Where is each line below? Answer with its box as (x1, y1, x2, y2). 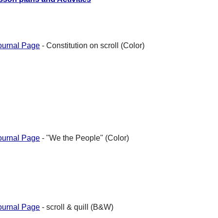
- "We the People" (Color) (40, 134, 129, 143)
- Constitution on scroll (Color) (40, 41, 145, 50)
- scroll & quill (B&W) (40, 203, 113, 212)
